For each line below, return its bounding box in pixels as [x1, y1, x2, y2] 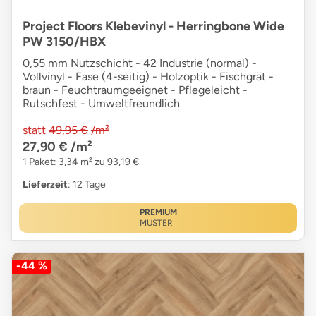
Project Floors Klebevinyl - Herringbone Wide [23, 18, 284, 35]
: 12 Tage [68, 178, 106, 191]
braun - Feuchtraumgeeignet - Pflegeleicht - [23, 83, 248, 97]
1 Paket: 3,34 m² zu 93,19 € [23, 156, 139, 169]
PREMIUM [139, 207, 177, 218]
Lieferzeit [23, 178, 68, 191]
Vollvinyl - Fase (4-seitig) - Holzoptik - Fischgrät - [23, 70, 274, 84]
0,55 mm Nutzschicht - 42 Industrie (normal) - [23, 56, 257, 71]
